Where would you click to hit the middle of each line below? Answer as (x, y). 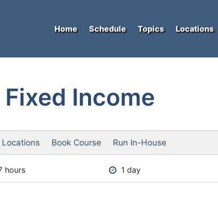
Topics (151, 29)
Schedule (108, 29)
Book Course (76, 143)
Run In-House (140, 143)
